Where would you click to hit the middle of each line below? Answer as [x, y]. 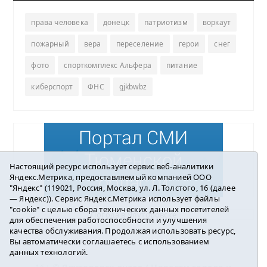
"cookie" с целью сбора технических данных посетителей [119, 209]
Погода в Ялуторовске [133, 214]
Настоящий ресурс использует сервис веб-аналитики [112, 166]
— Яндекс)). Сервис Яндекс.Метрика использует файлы [115, 198]
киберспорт [52, 86]
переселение [140, 44]
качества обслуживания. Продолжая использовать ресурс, [123, 231]
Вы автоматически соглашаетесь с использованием [109, 241]
